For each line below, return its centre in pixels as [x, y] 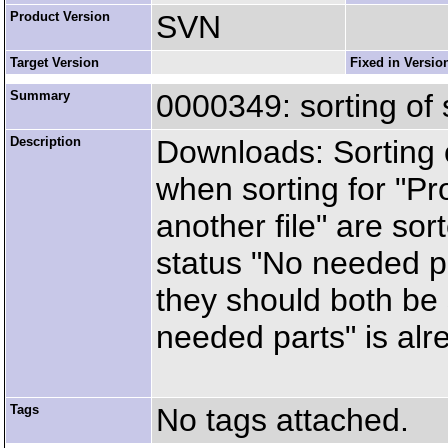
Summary [40, 95]
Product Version [60, 16]
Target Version [54, 62]
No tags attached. [282, 420]
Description [45, 141]
